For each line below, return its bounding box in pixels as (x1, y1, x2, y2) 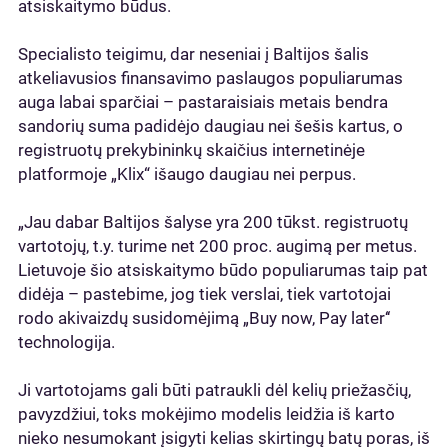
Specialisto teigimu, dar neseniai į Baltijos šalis (18, 44, 369, 64)
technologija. (18, 332, 115, 352)
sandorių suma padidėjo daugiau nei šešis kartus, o (18, 116, 403, 136)
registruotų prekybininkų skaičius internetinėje (18, 140, 365, 160)
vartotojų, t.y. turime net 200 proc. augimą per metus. (18, 236, 417, 256)
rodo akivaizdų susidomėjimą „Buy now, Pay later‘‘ (18, 308, 390, 328)
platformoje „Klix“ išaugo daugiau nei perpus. (18, 164, 356, 184)
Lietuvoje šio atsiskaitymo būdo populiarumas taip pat (18, 260, 428, 280)
